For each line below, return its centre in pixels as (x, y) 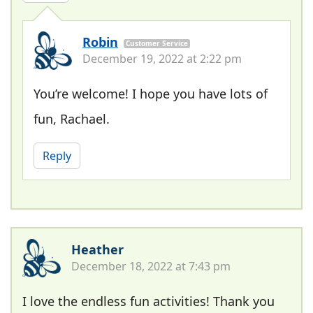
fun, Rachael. (72, 118)
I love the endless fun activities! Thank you (148, 301)
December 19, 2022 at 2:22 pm (162, 58)
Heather (97, 249)
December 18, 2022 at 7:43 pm (151, 266)
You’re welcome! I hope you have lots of (151, 93)
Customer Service (157, 43)
